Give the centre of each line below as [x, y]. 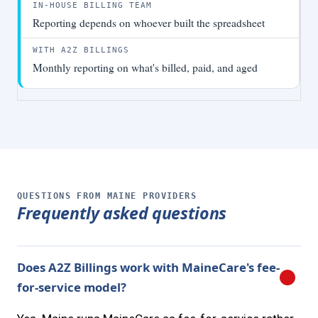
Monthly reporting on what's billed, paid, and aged [145, 68]
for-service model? [72, 287]
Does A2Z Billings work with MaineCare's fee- [148, 267]
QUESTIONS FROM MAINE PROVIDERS [107, 196]
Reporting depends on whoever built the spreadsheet [149, 23]
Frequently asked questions [122, 213]
